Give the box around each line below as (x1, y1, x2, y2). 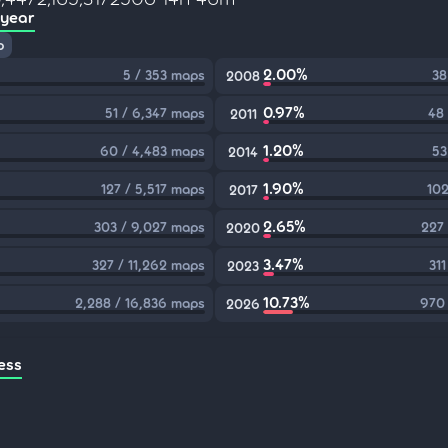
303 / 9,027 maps (94, 218, 206, 235)
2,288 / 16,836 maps (75, 294, 206, 311)
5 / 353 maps (123, 66, 206, 83)
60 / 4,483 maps (100, 142, 206, 159)
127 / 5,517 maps (101, 180, 206, 197)
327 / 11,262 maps (92, 256, 206, 273)
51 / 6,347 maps (105, 104, 206, 121)
